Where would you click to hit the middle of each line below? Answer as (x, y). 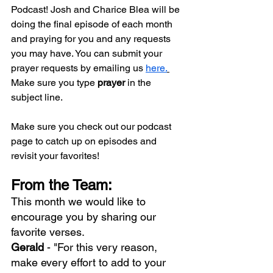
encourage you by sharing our (85, 217)
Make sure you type (54, 83)
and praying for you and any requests (92, 39)
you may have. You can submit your (88, 54)
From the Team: (62, 185)
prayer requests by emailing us (78, 68)
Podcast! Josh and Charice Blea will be (97, 10)
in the (139, 83)
